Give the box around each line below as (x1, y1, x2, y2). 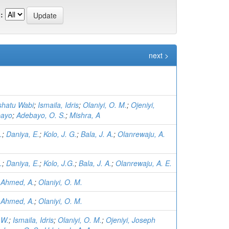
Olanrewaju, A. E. (116, 158, 172, 169)
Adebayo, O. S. (16, 110, 65, 121)
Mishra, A (70, 110, 100, 121)
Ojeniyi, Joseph (106, 215, 155, 225)
